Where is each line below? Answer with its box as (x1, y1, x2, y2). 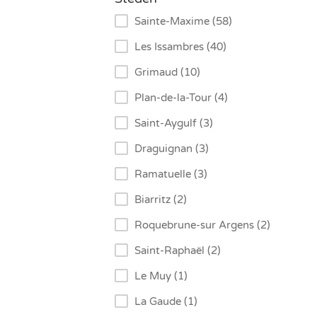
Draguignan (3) (134, 142, 209, 156)
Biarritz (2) (134, 193, 187, 207)
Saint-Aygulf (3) (134, 117, 213, 130)
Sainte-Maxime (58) (134, 15, 232, 28)
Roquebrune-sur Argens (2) (134, 219, 270, 232)
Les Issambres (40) (134, 40, 226, 54)
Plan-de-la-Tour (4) (134, 91, 228, 105)
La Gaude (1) (134, 295, 197, 309)
